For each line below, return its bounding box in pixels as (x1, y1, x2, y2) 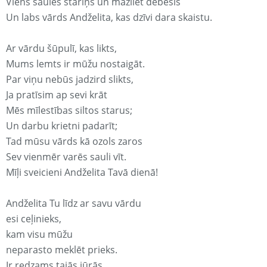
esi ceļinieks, (6, 212, 61, 226)
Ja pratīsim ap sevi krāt (6, 88, 107, 102)
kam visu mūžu (6, 228, 73, 241)
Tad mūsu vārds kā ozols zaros (6, 135, 142, 148)
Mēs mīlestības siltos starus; (6, 104, 132, 117)
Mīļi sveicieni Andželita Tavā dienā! (6, 166, 158, 179)
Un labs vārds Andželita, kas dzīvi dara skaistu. (6, 11, 212, 24)
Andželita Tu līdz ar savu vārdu (6, 197, 141, 210)
